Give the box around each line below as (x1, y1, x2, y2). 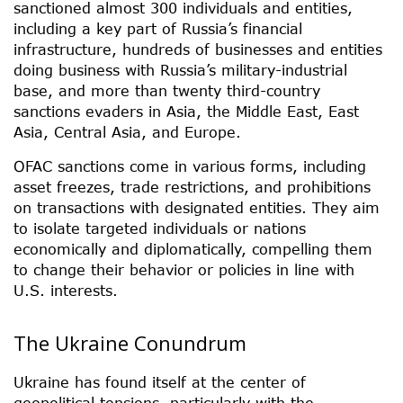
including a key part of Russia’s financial (13, 19, 302, 37)
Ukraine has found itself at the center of (13, 372, 306, 390)
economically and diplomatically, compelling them (13, 239, 372, 257)
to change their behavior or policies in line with (13, 260, 354, 278)
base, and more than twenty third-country (13, 81, 320, 99)
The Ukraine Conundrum (13, 328, 246, 356)
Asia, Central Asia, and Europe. (13, 122, 241, 140)
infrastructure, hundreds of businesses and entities (13, 40, 382, 58)
